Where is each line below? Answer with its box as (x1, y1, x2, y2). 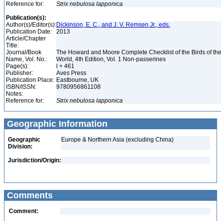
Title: (6, 42, 19, 49)
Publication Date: (6, 28, 52, 35)
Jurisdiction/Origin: (8, 157, 61, 164)
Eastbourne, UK (56, 76, 100, 83)
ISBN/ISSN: (6, 83, 37, 90)
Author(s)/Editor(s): (6, 21, 56, 28)
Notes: (6, 90, 23, 97)
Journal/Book (6, 49, 41, 56)
